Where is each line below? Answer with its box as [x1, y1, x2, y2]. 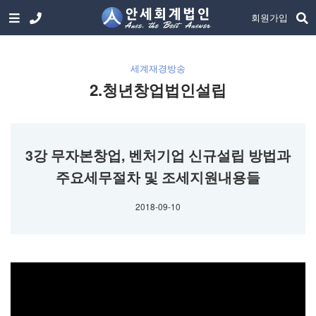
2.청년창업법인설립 [90, 78, 226, 101]
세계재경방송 [130, 61, 186, 75]
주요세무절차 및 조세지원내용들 [56, 167, 260, 187]
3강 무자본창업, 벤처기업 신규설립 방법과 [25, 145, 291, 165]
